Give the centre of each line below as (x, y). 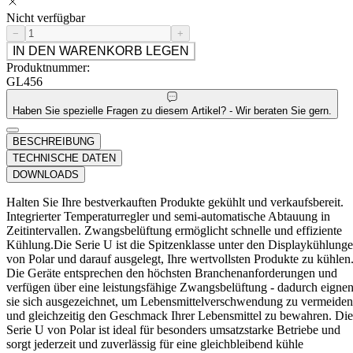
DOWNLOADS (46, 174)
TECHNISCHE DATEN (64, 158)
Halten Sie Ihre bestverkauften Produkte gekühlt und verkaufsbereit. (175, 202)
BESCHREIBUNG (54, 141)
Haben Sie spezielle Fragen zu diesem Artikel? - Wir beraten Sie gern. (172, 110)
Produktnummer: (48, 68)
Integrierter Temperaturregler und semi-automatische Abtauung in (168, 216)
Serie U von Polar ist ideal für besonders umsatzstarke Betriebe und (173, 329)
